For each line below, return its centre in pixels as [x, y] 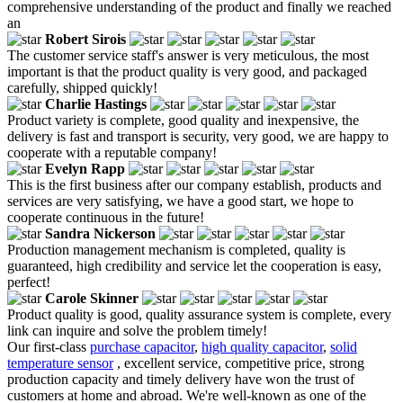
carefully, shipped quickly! [82, 87]
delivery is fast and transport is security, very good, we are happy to [198, 136]
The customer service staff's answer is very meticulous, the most [188, 55]
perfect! [29, 282]
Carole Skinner [92, 298]
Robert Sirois [85, 39]
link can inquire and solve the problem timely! [137, 330]
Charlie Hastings [96, 103]
